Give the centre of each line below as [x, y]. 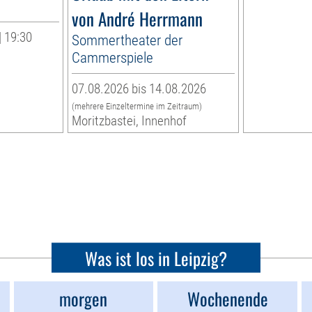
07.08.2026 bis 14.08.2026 [139, 89]
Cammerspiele [113, 58]
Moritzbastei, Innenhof [130, 121]
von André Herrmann [138, 19]
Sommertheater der [127, 40]
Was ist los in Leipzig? [156, 258]
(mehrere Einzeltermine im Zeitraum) [137, 107]
